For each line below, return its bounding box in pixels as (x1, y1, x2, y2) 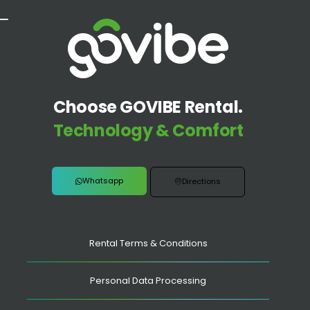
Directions (181, 176, 221, 188)
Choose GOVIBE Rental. (53, 95, 243, 119)
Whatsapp (82, 175, 123, 187)
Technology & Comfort (53, 119, 244, 143)
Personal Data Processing (90, 274, 206, 288)
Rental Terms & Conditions (89, 237, 208, 250)
